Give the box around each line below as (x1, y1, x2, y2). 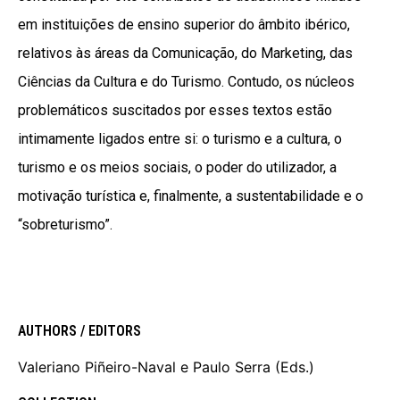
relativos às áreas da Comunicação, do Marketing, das (18, 45, 353, 62)
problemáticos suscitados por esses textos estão (18, 102, 332, 120)
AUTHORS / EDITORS (18, 321, 141, 339)
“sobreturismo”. (18, 216, 112, 234)
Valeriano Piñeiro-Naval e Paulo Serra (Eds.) (18, 357, 314, 376)
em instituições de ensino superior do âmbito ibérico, (18, 16, 350, 34)
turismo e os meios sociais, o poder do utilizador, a (18, 159, 337, 177)
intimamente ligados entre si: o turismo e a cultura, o (18, 130, 342, 148)
